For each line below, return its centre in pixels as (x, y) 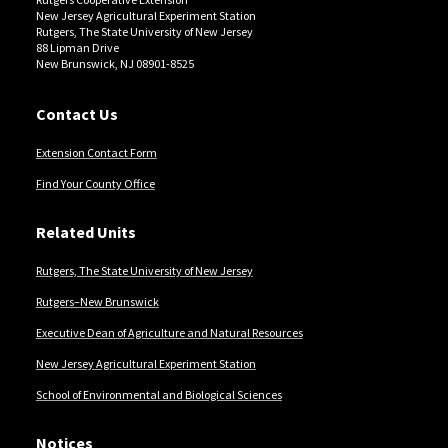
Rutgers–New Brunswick (97, 301)
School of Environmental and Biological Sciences (158, 394)
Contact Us (76, 114)
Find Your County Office (95, 183)
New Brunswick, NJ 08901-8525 (114, 63)
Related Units (85, 232)
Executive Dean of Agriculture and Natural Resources (169, 332)
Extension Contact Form (96, 152)
